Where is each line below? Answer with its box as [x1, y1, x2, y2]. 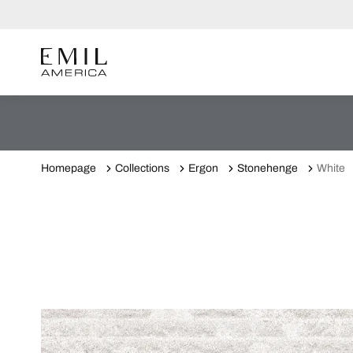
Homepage [41, 162, 96, 174]
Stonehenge [237, 162, 298, 174]
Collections [115, 162, 169, 174]
